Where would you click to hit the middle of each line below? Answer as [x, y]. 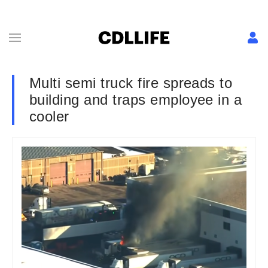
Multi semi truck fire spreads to [131, 83]
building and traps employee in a [136, 100]
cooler [49, 116]
